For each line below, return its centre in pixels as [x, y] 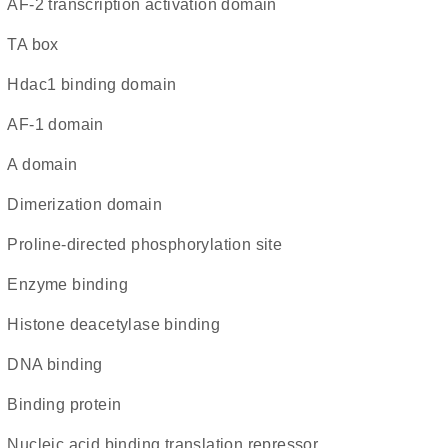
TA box [37, 44]
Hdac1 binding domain [98, 84]
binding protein [70, 404]
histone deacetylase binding [120, 324]
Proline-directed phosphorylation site [150, 244]
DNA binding [61, 364]
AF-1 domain [61, 124]
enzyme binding [73, 284]
